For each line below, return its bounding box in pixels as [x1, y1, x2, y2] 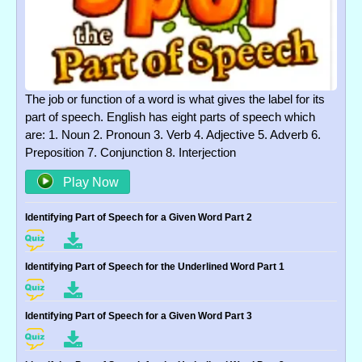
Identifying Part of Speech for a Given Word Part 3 [25, 310, 252, 322]
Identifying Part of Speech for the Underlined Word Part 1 [25, 261, 284, 273]
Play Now [59, 175, 119, 190]
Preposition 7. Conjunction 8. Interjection [25, 145, 236, 160]
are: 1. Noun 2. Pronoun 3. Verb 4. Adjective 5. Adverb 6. [25, 128, 321, 142]
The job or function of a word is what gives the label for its [25, 92, 325, 107]
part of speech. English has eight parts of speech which [25, 110, 315, 124]
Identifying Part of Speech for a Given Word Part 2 [25, 212, 252, 224]
